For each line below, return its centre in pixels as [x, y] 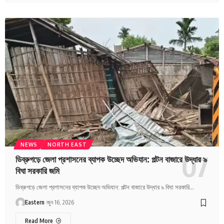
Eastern [35, 202]
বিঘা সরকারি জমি [38, 171]
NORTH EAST [67, 145]
